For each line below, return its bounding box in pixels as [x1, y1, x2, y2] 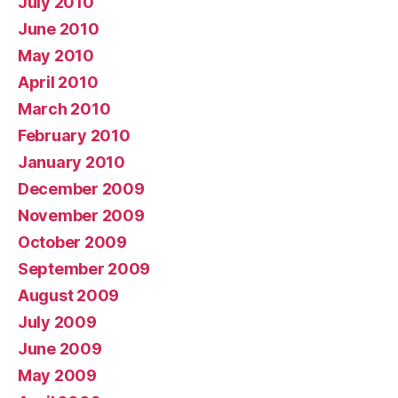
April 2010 [18, 73, 99, 92]
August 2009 [18, 286, 120, 305]
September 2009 [18, 259, 151, 278]
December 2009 [18, 179, 145, 198]
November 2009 [18, 206, 145, 225]
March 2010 [18, 99, 111, 118]
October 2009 [18, 233, 127, 251]
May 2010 [18, 46, 94, 65]
